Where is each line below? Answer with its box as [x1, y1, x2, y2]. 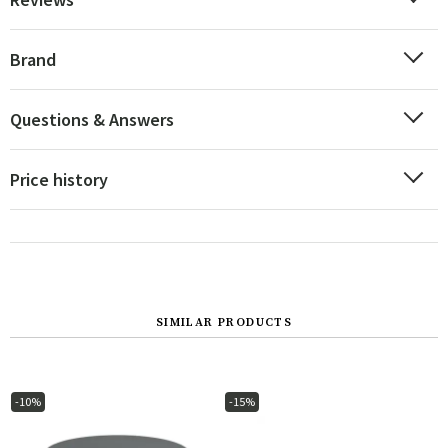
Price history [10, 168, 108, 191]
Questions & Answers [10, 108, 174, 131]
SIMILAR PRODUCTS [155, 315, 293, 330]
